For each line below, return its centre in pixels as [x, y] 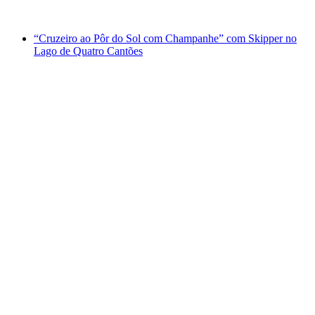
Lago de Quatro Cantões [88, 51]
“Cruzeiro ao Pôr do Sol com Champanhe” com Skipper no [165, 38]
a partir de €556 [69, 14]
